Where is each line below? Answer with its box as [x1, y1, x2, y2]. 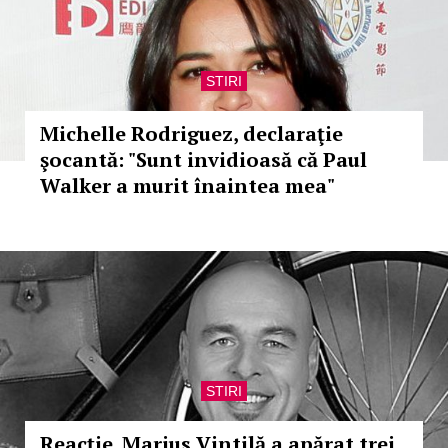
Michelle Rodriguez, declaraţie [40, 120, 343, 147]
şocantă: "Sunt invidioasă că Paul [40, 146, 367, 173]
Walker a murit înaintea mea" [40, 172, 335, 199]
